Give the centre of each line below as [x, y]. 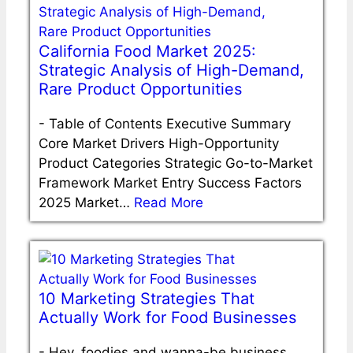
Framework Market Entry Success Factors [170, 182]
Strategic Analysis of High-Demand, [171, 70]
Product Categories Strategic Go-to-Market [176, 163]
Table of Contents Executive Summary [170, 123]
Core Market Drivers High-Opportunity [159, 143]
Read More [169, 202]
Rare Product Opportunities [140, 89]
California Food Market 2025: [147, 51]
